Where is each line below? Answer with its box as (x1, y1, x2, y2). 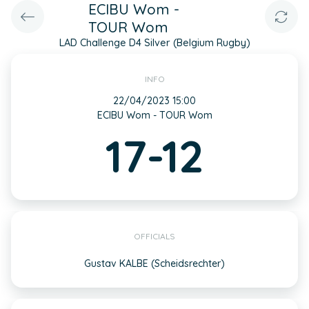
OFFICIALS (134, 231, 175, 241)
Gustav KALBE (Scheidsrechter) (84, 257, 225, 270)
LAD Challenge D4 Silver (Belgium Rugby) (59, 37, 250, 49)
